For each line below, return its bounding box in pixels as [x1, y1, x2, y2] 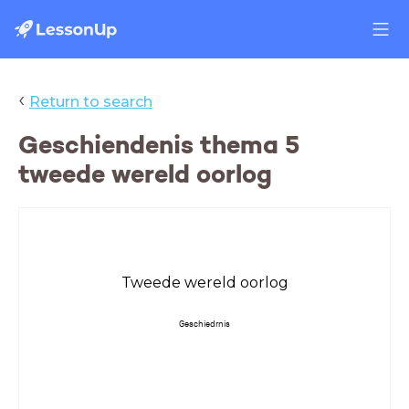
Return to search [29, 93, 152, 110]
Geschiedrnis [179, 318, 230, 329]
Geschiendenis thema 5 [18, 130, 300, 161]
